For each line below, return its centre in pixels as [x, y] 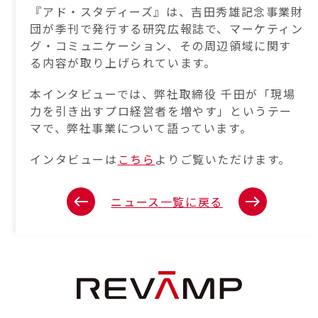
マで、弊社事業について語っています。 [141, 128]
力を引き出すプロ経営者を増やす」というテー [161, 111]
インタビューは [74, 159]
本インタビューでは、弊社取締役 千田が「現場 [163, 94]
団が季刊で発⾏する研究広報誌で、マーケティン [167, 28]
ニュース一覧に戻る [167, 202]
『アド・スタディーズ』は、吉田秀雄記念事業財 [167, 11]
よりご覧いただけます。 [223, 159]
